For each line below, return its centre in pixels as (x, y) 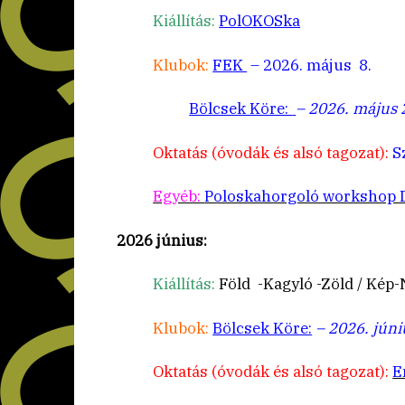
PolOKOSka (260, 21)
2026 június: (162, 240)
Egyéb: (179, 197)
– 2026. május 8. (310, 65)
